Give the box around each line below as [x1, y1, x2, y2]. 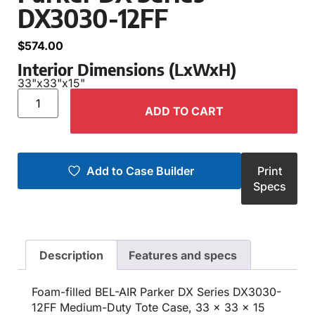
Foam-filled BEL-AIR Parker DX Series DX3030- [32, 285, 281, 300]
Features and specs [128, 247, 237, 262]
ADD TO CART [144, 103, 224, 118]
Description [39, 247, 104, 262]
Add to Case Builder [86, 163, 194, 178]
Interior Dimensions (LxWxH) [18, 58, 236, 79]
